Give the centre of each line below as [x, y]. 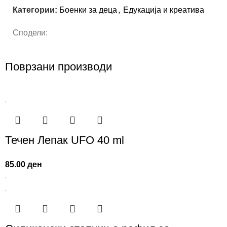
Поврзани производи [59, 67]
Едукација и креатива [164, 10]
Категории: [35, 10]
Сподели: [30, 33]
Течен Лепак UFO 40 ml [65, 140]
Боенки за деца [88, 10]
